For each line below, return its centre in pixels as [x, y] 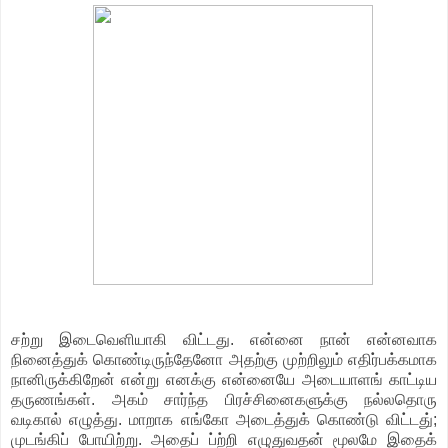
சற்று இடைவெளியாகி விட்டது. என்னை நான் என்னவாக [224, 339]
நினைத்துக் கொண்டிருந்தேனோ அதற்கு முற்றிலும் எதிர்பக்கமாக [224, 359]
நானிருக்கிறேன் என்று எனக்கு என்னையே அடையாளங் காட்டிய [224, 379]
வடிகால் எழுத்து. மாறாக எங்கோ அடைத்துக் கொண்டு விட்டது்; [224, 419]
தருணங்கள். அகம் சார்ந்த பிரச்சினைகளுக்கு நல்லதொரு [224, 399]
